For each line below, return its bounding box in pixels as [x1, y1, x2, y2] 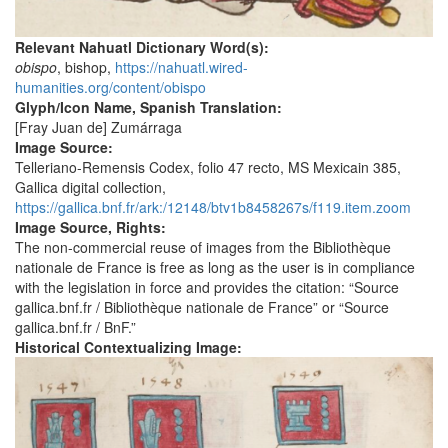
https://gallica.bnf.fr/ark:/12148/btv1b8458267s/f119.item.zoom [15, 196, 411, 217]
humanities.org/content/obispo [15, 76, 206, 97]
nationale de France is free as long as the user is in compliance [15, 256, 415, 277]
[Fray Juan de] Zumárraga [15, 116, 182, 137]
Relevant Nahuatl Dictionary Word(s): [15, 36, 273, 57]
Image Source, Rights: [15, 216, 170, 237]
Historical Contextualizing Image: [15, 336, 246, 357]
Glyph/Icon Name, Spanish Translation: [15, 96, 286, 117]
